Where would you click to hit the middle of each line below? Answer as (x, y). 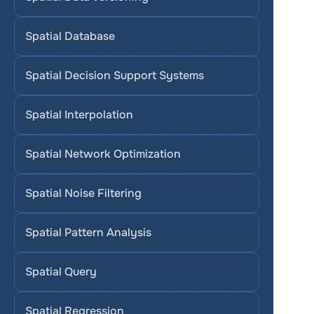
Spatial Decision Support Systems (115, 75)
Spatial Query (61, 272)
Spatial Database (70, 36)
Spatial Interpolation (79, 115)
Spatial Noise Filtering (83, 193)
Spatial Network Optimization (103, 154)
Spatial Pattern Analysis (88, 232)
